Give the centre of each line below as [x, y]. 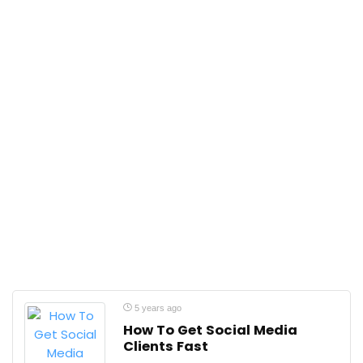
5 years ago [157, 308]
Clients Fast [166, 346]
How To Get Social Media [210, 330]
